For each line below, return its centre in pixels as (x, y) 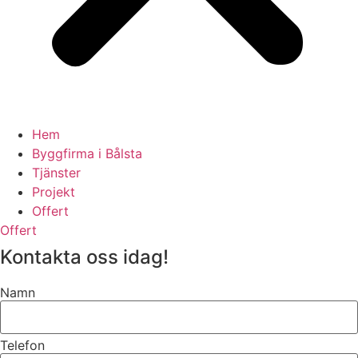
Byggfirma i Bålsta (87, 153)
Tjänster (56, 173)
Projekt (54, 192)
